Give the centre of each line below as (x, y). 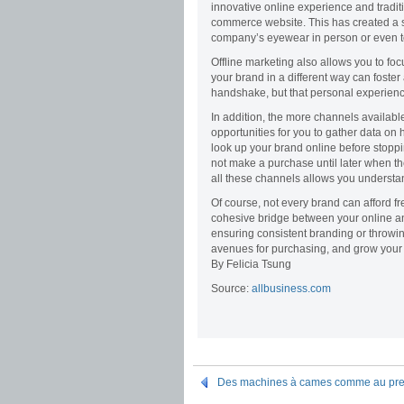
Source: (231, 289)
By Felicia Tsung (251, 264)
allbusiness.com (291, 289)
